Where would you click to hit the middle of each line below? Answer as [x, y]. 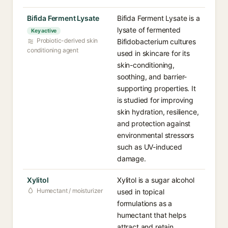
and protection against [154, 123]
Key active [44, 31]
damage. [132, 159]
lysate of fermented [149, 30]
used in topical [141, 192]
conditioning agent [53, 50]
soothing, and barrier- [152, 77]
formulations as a [145, 203]
